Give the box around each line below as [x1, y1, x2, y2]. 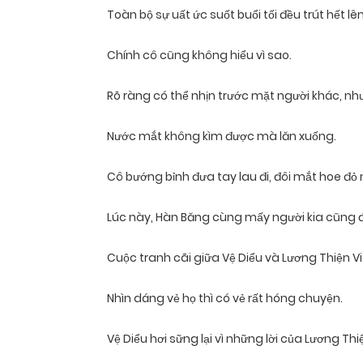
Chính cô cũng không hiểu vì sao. [107, 47, 292, 64]
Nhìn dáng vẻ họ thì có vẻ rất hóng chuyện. [107, 290, 343, 307]
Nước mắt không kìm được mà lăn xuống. [107, 128, 336, 145]
